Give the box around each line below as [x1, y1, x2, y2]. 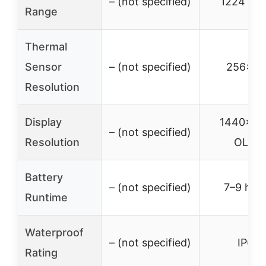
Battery [25, 171, 63, 183]
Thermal [25, 40, 67, 53]
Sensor [25, 61, 62, 73]
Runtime [25, 191, 68, 204]
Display [25, 116, 62, 128]
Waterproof [25, 226, 84, 239]
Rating [25, 246, 58, 259]
